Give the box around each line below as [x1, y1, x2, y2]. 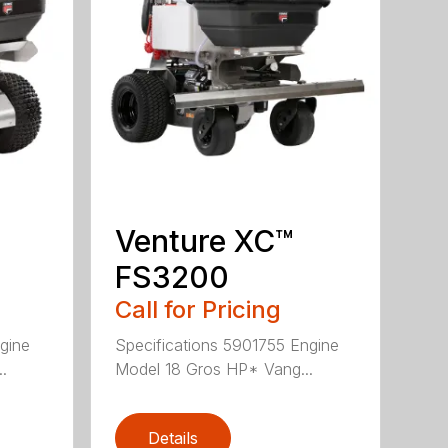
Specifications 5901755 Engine [115, 335, 340, 356]
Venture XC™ [115, 223, 295, 260]
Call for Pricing [115, 295, 282, 325]
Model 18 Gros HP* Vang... [115, 359, 314, 380]
